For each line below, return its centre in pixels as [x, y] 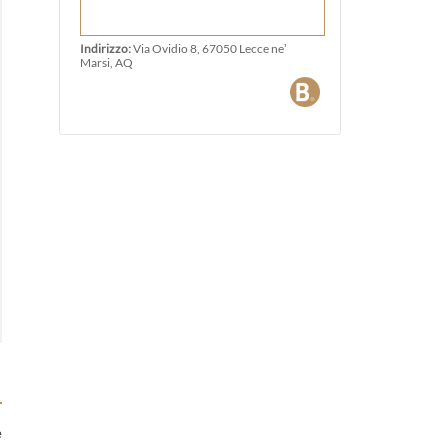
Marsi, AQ [106, 62]
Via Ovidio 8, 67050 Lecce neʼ [209, 48]
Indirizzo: [106, 48]
